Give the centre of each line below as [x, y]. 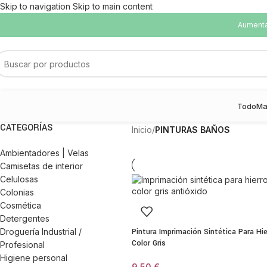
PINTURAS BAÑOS [193, 130]
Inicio [142, 130]
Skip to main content [113, 6]
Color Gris [149, 243]
